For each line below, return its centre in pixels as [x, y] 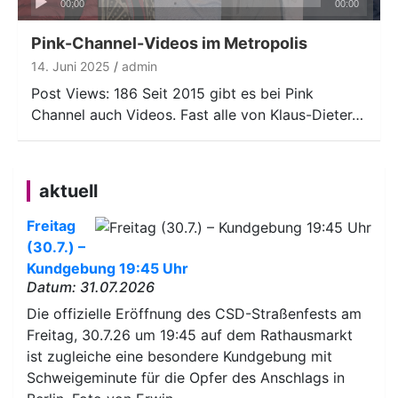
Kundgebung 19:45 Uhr [107, 268]
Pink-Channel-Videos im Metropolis [169, 43]
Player [38, 16]
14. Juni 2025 [71, 66]
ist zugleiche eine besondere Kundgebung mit [179, 356]
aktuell [68, 191]
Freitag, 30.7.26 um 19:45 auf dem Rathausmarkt [190, 334]
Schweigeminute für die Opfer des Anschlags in [186, 377]
